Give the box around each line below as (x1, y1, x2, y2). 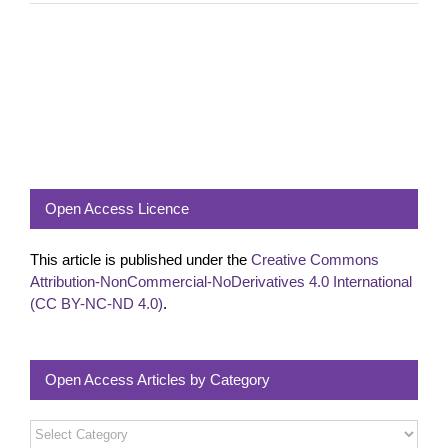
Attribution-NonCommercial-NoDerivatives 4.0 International (30, 273, 412, 291)
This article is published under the (30, 251, 251, 269)
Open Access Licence (45, 200, 189, 218)
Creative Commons (251, 251, 379, 269)
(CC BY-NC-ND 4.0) (30, 295, 163, 313)
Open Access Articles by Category (45, 371, 270, 389)
